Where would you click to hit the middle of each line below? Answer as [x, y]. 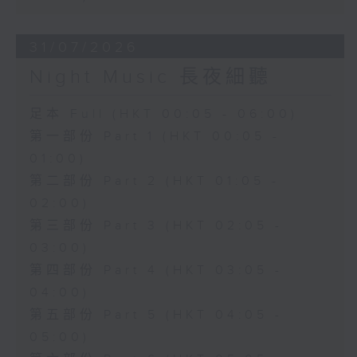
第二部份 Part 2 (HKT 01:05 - [154, 182]
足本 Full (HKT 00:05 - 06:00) [163, 115]
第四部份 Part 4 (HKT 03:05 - [156, 271]
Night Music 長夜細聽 [150, 78]
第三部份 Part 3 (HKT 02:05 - [156, 226]
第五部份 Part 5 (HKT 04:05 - [156, 316]
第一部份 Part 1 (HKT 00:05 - [155, 137]
